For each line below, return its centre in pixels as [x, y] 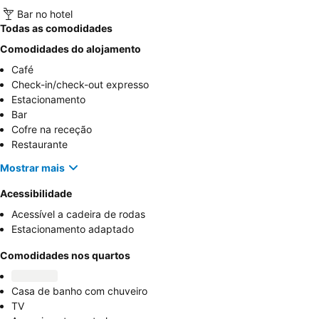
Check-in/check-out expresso [80, 85]
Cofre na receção [52, 130]
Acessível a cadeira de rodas [78, 214]
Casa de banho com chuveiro [79, 291]
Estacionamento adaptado [73, 229]
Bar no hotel [45, 14]
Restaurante [40, 145]
